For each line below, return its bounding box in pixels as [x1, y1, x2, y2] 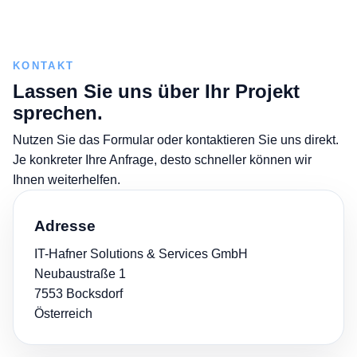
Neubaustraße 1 [34, 266, 126, 280]
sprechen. [13, 102, 103, 124]
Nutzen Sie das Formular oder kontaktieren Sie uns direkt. [13, 133, 339, 147]
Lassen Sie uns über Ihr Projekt [13, 80, 300, 103]
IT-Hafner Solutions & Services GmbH [34, 246, 248, 261]
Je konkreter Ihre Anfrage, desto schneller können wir [13, 153, 312, 167]
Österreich [34, 306, 92, 320]
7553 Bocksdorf [34, 286, 123, 300]
